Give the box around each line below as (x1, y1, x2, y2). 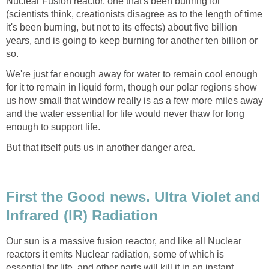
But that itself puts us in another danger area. (6, 142, 195, 153)
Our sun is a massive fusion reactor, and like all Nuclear (6, 235, 241, 246)
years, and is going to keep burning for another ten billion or (6, 35, 258, 46)
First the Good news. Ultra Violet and (6, 188, 261, 205)
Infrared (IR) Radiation (6, 207, 158, 223)
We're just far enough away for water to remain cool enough (6, 68, 258, 79)
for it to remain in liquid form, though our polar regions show (6, 82, 257, 92)
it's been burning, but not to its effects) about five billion (6, 22, 237, 32)
